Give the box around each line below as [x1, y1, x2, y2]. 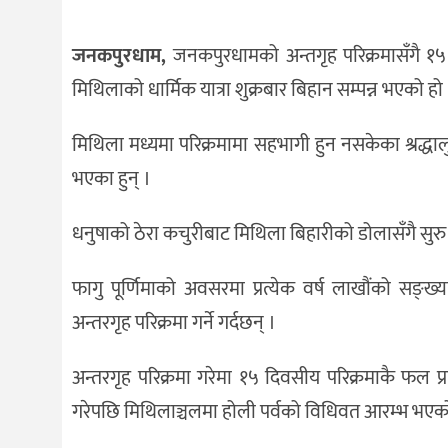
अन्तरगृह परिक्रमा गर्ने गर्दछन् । [72, 305, 276, 340]
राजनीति [32, 171, 92, 205]
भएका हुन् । [72, 162, 151, 197]
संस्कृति [32, 48, 85, 82]
